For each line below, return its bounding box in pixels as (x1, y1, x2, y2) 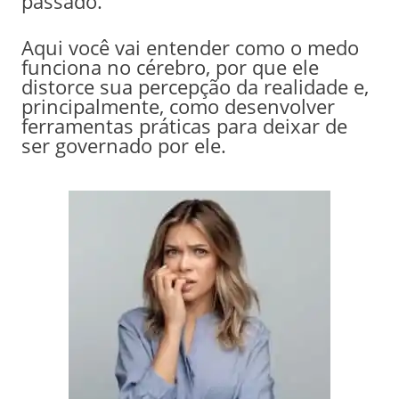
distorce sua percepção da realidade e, (20, 72, 369, 100)
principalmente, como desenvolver (20, 92, 335, 119)
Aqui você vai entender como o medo (20, 33, 359, 61)
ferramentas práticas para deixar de (20, 111, 347, 139)
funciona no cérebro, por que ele (20, 53, 319, 80)
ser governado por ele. (20, 131, 226, 159)
